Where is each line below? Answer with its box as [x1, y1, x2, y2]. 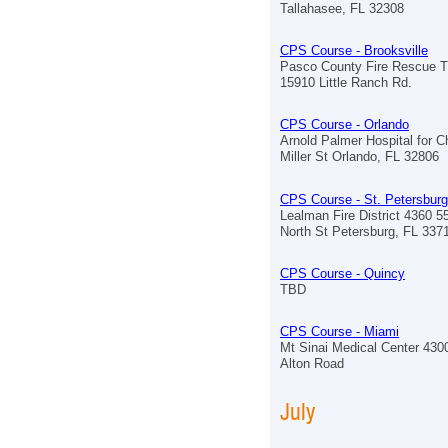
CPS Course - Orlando [280, 117, 409, 133]
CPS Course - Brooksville [280, 43, 428, 59]
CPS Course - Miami [280, 324, 399, 340]
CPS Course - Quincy [280, 265, 405, 281]
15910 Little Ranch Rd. [280, 75, 412, 91]
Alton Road [280, 356, 344, 372]
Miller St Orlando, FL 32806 [280, 149, 439, 165]
